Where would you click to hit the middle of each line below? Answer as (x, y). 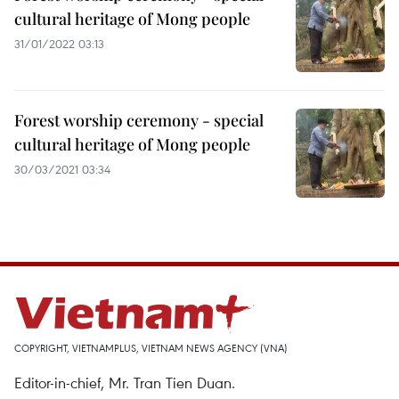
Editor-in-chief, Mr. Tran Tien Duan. (125, 383)
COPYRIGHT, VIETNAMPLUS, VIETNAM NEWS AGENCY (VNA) (151, 348)
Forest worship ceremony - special (139, 120)
